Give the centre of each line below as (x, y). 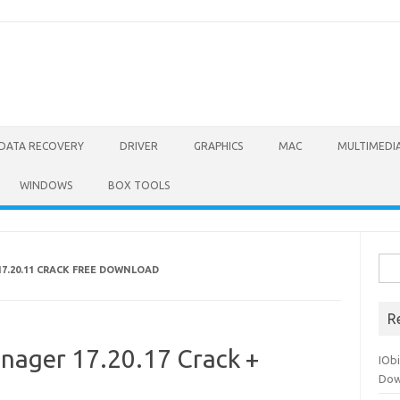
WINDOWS (46, 185)
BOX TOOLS (139, 185)
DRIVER (139, 146)
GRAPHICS (218, 146)
